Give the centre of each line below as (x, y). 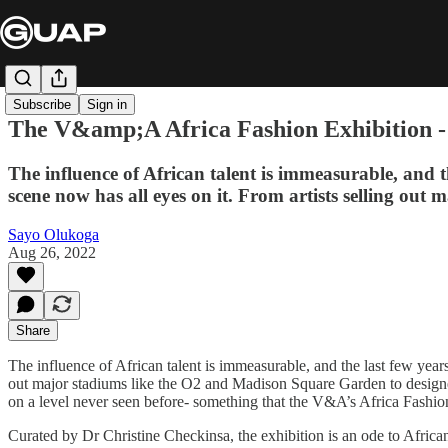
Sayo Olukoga (53, 234)
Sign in (107, 105)
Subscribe (42, 105)
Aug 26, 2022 (52, 252)
